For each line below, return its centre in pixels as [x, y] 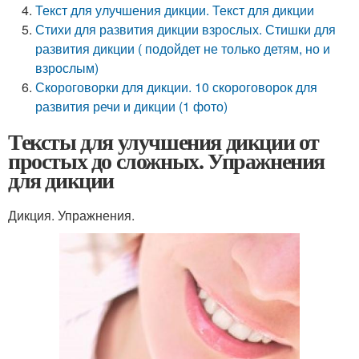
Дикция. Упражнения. [71, 215]
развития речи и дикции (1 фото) [132, 106]
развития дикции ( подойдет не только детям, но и [183, 48]
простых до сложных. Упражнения [166, 161]
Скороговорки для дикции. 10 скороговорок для [177, 87]
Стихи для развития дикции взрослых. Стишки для [186, 29]
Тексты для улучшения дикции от [164, 141]
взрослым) [67, 68]
